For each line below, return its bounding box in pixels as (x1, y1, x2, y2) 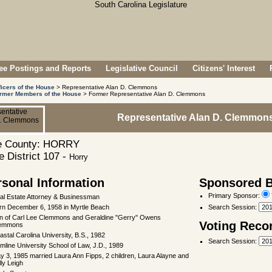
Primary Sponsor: (208, 192, 262, 199)
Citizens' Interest (192, 64, 255, 73)
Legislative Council (106, 64, 178, 73)
